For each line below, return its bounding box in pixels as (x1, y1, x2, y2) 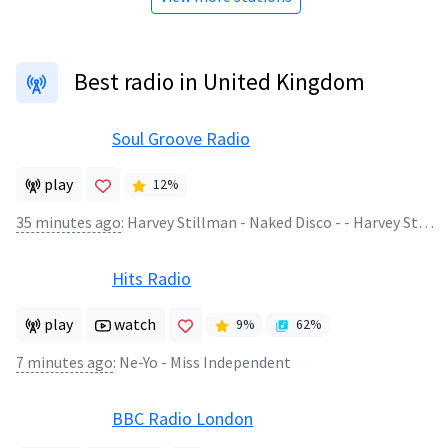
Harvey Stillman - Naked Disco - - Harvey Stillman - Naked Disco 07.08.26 (127, 213, 418, 233)
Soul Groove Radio (112, 127, 250, 151)
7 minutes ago (16, 353, 113, 373)
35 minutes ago (16, 213, 121, 233)
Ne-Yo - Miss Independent (119, 353, 291, 373)
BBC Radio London (112, 407, 253, 431)
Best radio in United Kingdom (73, 67, 365, 97)
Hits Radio (112, 267, 191, 291)
